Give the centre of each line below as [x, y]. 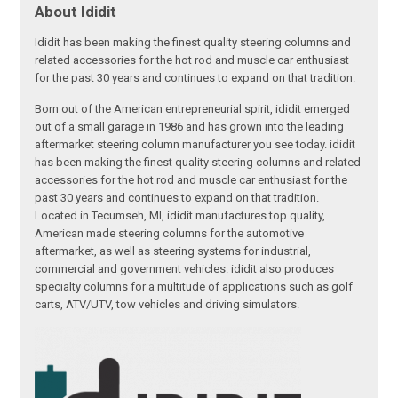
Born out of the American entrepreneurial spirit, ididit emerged [193, 109]
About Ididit [76, 12]
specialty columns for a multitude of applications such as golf [194, 287]
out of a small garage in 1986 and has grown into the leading [190, 127]
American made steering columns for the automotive [170, 234]
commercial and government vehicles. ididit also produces [185, 269]
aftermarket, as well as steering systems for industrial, [173, 251]
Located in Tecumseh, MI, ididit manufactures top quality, [180, 216]
